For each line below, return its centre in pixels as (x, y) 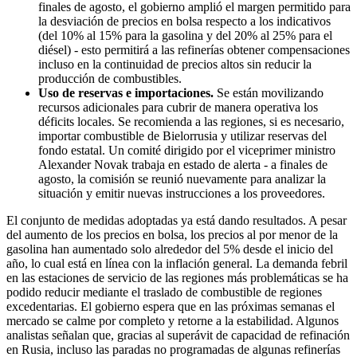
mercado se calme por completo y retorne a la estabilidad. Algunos (173, 320)
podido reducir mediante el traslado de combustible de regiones (164, 292)
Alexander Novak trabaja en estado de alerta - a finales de (183, 164)
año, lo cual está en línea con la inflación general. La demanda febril (177, 263)
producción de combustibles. (110, 78)
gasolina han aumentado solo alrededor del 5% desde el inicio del (170, 249)
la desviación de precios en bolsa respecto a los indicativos (184, 21)
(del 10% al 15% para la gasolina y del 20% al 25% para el (185, 35)
